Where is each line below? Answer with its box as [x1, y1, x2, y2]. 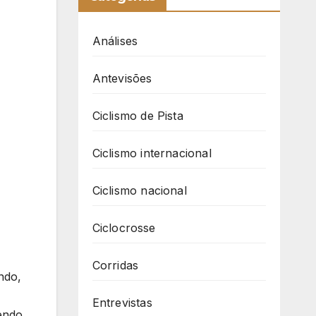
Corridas [92, 258, 139, 273]
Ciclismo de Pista [92, 109, 183, 123]
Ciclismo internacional [92, 146, 212, 161]
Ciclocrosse [92, 221, 156, 236]
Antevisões [92, 71, 152, 86]
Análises [92, 34, 138, 49]
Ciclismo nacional [92, 183, 187, 198]
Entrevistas [92, 296, 152, 310]
